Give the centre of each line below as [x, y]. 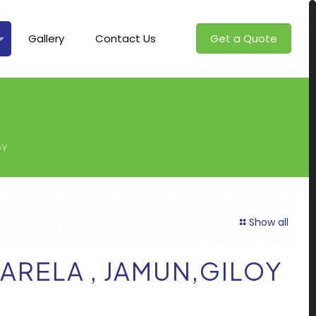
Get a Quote [243, 38]
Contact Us [125, 38]
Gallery [46, 38]
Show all [269, 222]
